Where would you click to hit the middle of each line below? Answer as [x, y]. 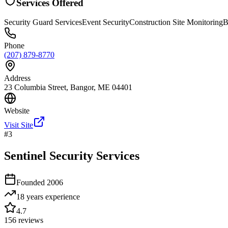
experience [62, 197]
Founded [32, 183]
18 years [30, 197]
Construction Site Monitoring [176, 22]
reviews [30, 220]
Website [17, 111]
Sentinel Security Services [72, 156]
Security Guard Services [43, 22]
